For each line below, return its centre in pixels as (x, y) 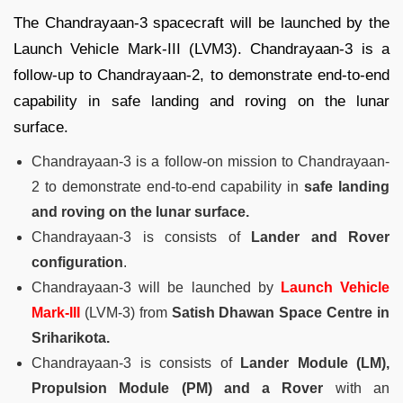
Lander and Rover (320, 237)
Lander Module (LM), (315, 363)
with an (363, 389)
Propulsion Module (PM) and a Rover (184, 389)
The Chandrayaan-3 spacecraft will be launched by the (201, 23)
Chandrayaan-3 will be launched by (156, 288)
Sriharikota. (71, 338)
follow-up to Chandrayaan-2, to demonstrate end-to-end (201, 76)
